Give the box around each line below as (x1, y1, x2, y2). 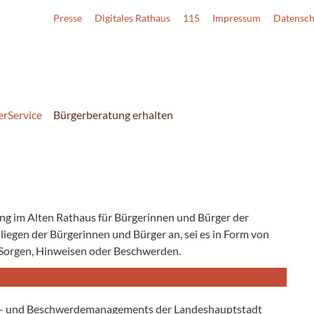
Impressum (212, 12, 261, 24)
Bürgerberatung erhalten (53, 107, 173, 121)
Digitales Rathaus (95, 12, 170, 24)
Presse (53, 12, 82, 24)
